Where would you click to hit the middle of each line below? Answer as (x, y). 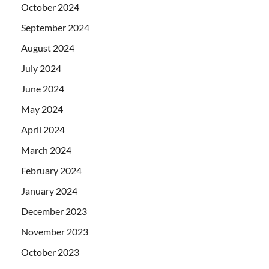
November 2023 (55, 231)
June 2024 (43, 88)
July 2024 (41, 68)
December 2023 (54, 211)
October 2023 (50, 252)
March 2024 (46, 150)
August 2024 (48, 47)
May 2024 (42, 109)
